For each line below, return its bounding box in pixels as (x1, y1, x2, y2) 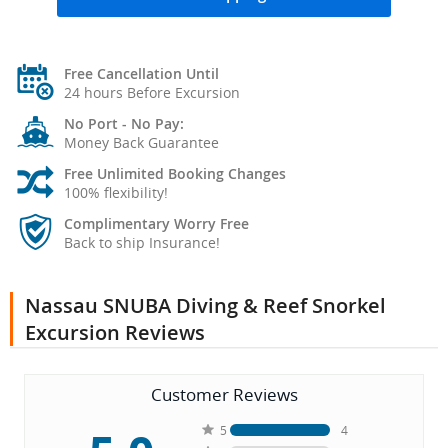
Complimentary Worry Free (64, 214, 249, 234)
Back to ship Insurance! (64, 233, 220, 253)
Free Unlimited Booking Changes (64, 164, 286, 184)
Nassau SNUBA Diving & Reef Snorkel (25, 292, 386, 320)
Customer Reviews (150, 383, 298, 407)
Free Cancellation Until (64, 64, 219, 84)
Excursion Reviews (25, 319, 205, 347)
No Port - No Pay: (64, 114, 184, 134)
